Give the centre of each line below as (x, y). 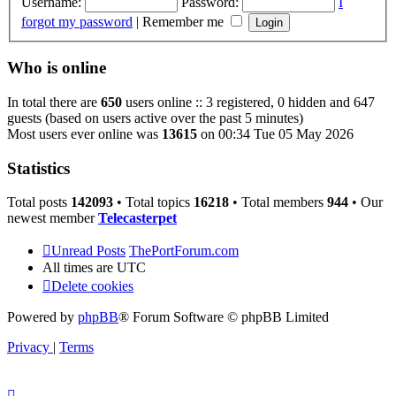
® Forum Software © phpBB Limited (224, 317)
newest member (53, 218)
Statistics (38, 168)
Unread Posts (88, 251)
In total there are (54, 102)
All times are (80, 268)
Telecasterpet (137, 218)
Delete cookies (92, 286)
